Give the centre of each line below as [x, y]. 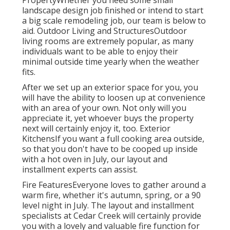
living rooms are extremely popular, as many [108, 41]
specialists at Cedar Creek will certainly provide [111, 216]
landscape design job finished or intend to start [112, 11]
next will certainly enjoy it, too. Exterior [96, 129]
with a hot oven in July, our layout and [94, 159]
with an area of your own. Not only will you [104, 108]
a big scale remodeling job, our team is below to [114, 21]
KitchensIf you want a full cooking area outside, [113, 139]
